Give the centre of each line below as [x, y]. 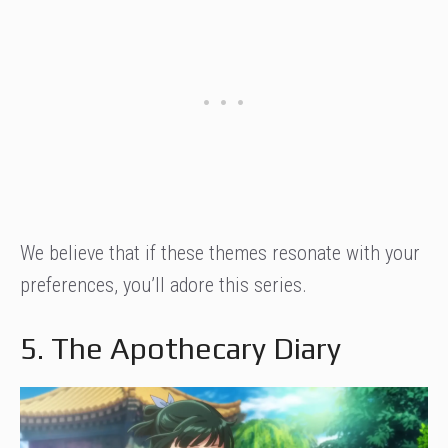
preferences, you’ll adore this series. [163, 285]
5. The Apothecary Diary [180, 349]
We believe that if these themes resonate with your [220, 253]
